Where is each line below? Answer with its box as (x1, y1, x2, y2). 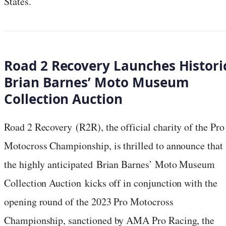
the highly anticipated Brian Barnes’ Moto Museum (4, 157, 215, 171)
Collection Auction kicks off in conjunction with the (4, 176, 217, 190)
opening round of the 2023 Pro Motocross (4, 195, 174, 208)
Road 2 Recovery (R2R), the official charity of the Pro (4, 120, 224, 134)
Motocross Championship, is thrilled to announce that (4, 139, 223, 152)
